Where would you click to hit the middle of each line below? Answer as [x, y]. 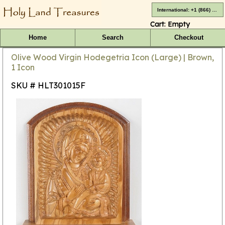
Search [113, 37]
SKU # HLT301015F [48, 85]
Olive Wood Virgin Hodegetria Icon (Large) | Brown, [113, 57]
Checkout [189, 37]
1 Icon [23, 67]
